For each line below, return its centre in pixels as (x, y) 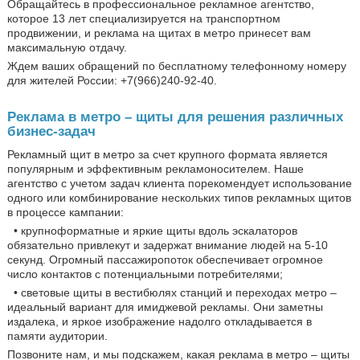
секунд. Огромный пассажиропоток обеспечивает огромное (165, 259)
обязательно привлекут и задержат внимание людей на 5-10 (167, 245)
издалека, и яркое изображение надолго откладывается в (159, 321)
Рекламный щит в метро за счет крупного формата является (167, 154)
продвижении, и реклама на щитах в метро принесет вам (159, 33)
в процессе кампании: (65, 212)
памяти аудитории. (57, 335)
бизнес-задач (51, 131)
